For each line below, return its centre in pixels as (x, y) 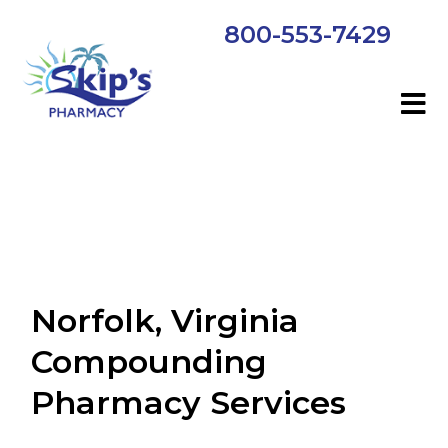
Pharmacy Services (189, 402)
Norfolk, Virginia (165, 320)
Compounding (149, 361)
